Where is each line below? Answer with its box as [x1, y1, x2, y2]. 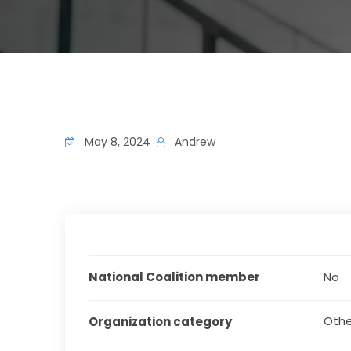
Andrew [172, 134, 216, 150]
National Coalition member [89, 269, 261, 285]
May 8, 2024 [81, 134, 151, 150]
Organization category [89, 313, 233, 330]
